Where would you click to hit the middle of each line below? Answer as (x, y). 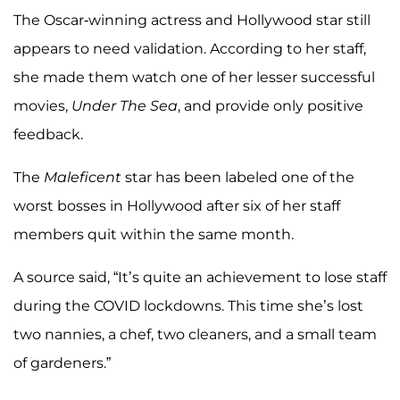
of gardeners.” (62, 363)
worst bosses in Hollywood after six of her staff (177, 206)
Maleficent (83, 178)
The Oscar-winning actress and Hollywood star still (192, 21)
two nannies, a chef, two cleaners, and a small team (195, 335)
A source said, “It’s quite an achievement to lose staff (200, 278)
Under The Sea (125, 106)
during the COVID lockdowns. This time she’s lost (188, 306)
